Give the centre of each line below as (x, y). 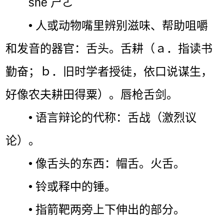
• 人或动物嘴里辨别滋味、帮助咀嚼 (118, 25)
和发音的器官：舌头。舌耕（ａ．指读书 (109, 48)
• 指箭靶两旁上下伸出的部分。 (107, 209)
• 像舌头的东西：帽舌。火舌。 (107, 163)
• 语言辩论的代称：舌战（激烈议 (113, 117)
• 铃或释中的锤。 (72, 186)
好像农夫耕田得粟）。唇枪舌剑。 (92, 94)
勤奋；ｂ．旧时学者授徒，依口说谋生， (109, 71)
